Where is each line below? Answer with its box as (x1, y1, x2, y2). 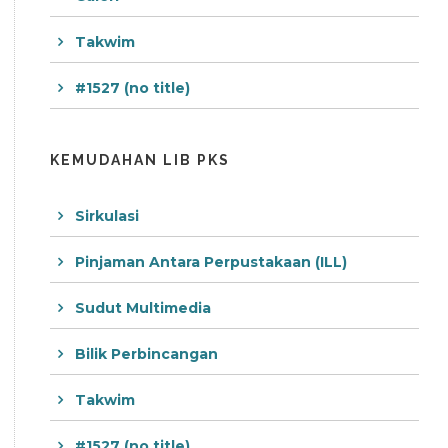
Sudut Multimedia (75, 298, 211, 317)
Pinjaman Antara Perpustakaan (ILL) (75, 252, 347, 271)
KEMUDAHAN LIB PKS (50, 151, 230, 168)
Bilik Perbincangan (75, 344, 218, 363)
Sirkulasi (75, 206, 139, 225)
